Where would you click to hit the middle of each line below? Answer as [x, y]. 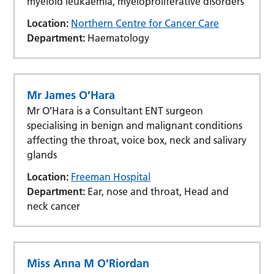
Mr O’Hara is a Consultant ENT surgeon [115, 110]
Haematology [117, 38]
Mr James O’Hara [71, 95]
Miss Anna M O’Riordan [88, 263]
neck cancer [54, 206]
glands [42, 154]
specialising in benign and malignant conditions [135, 125]
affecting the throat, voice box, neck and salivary [137, 140]
